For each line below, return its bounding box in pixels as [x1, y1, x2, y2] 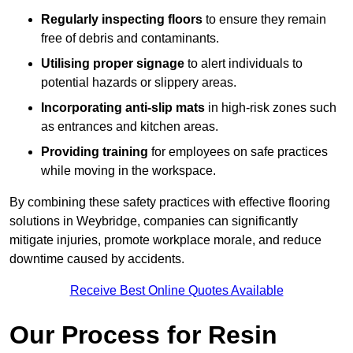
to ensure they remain [203, 13, 326, 27]
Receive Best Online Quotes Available [69, 284, 284, 298]
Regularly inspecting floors [41, 13, 203, 27]
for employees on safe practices [148, 145, 328, 159]
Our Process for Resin [9, 321, 277, 350]
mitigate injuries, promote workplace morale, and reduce [9, 233, 321, 247]
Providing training [41, 145, 148, 159]
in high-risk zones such [205, 101, 336, 115]
